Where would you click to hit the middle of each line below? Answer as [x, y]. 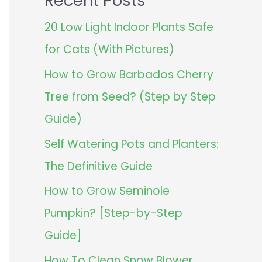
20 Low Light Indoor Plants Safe [129, 27]
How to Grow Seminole [107, 191]
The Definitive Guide [99, 166]
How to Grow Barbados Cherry [129, 74]
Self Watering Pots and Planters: [132, 144]
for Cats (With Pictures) [109, 50]
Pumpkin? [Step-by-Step [113, 213]
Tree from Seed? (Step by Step [130, 96]
